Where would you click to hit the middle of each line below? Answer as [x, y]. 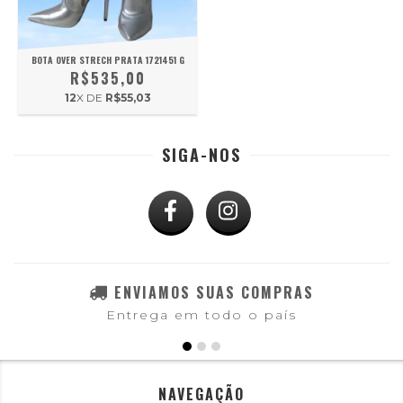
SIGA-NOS [201, 154]
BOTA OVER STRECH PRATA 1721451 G [107, 60]
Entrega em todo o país [201, 315]
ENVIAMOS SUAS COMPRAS [214, 292]
